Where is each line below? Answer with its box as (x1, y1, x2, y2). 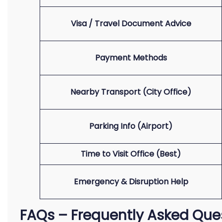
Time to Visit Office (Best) (81, 148, 181, 160)
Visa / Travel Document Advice (70, 18, 191, 29)
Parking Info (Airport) (89, 120, 172, 132)
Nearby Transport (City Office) (70, 86, 191, 98)
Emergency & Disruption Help (73, 176, 188, 187)
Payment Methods (95, 52, 167, 63)
